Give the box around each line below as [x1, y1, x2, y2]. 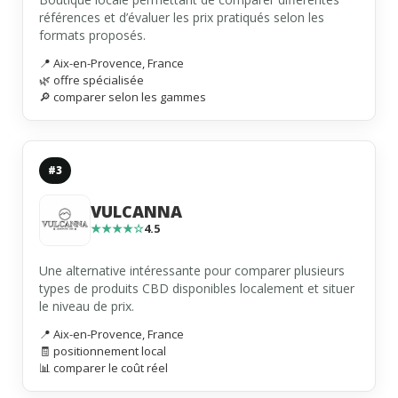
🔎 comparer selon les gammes [39, 89, 206, 106]
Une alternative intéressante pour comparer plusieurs [39, 262, 345, 280]
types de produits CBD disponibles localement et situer [39, 280, 354, 298]
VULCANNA [91, 201, 182, 223]
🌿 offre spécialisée [39, 72, 144, 89]
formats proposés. [39, 27, 146, 44]
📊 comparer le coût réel [39, 360, 168, 377]
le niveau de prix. [39, 298, 134, 315]
